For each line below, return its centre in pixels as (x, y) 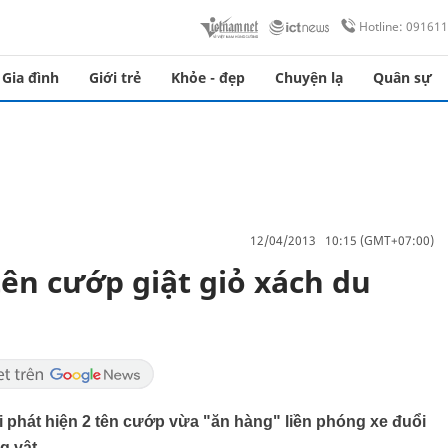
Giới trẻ (115, 77)
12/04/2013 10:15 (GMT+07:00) (342, 240)
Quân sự (402, 77)
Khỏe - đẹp (208, 77)
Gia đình (30, 77)
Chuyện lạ (309, 77)
